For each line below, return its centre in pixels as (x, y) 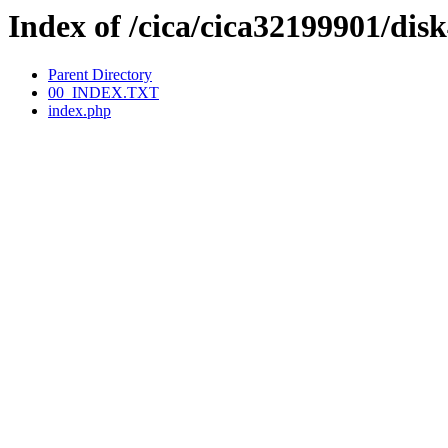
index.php (79, 111)
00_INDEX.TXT (103, 93)
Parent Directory (100, 75)
